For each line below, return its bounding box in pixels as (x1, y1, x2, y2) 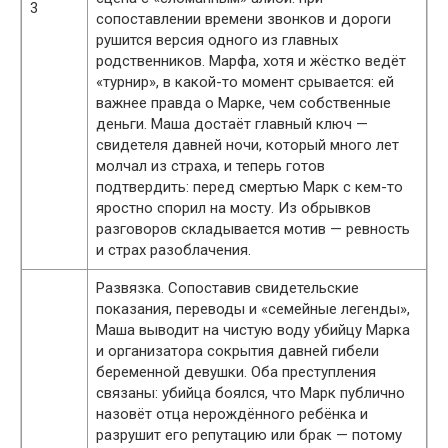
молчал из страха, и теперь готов (96, 156, 325, 175)
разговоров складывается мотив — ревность (96, 219, 410, 238)
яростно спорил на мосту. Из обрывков (96, 198, 371, 217)
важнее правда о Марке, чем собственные (96, 93, 391, 112)
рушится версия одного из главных (96, 30, 338, 49)
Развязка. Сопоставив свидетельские (96, 278, 359, 297)
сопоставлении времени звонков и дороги (96, 9, 391, 28)
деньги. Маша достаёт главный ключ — (96, 114, 368, 133)
